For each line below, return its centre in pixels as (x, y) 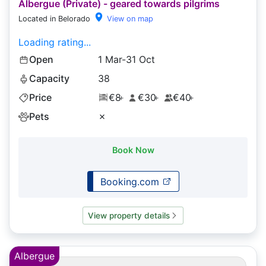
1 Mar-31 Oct (126, 60)
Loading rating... (55, 42)
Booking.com (131, 181)
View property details (129, 215)
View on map (129, 19)
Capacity (49, 79)
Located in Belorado (54, 19)
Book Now (133, 150)
